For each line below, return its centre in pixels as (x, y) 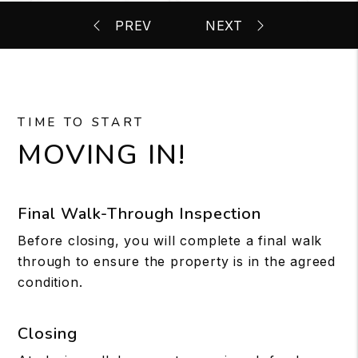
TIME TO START (82, 122)
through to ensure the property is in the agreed (177, 261)
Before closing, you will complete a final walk (170, 241)
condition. (50, 282)
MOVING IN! (102, 155)
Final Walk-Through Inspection (140, 214)
